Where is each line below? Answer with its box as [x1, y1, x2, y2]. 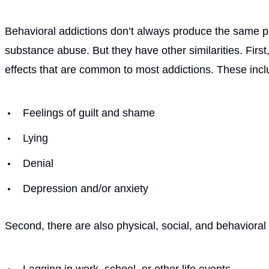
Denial [23, 157, 53, 169]
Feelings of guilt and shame [23, 106, 155, 119]
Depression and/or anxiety [23, 182, 148, 195]
